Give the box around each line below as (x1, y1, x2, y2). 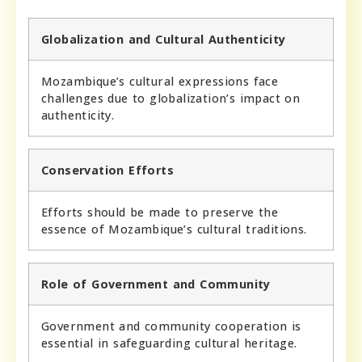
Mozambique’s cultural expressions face (41, 73, 279, 89)
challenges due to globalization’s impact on (41, 90, 301, 106)
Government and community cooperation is (41, 318, 301, 334)
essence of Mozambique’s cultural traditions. (41, 221, 307, 237)
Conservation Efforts (41, 162, 174, 178)
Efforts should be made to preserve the (41, 204, 279, 220)
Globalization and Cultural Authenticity (41, 31, 286, 47)
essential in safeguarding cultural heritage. (41, 335, 297, 351)
